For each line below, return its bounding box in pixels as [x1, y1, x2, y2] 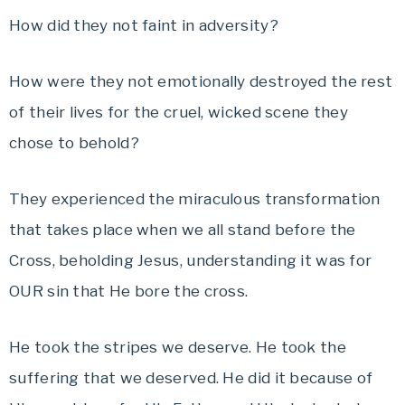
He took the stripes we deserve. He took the [9, 338, 346, 356]
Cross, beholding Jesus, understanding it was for [9, 251, 372, 269]
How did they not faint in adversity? [9, 16, 278, 34]
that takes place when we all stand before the [9, 221, 356, 239]
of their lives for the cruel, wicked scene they [9, 103, 349, 121]
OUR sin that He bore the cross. [9, 282, 249, 300]
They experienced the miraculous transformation [9, 190, 381, 208]
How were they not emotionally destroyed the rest [9, 72, 393, 90]
